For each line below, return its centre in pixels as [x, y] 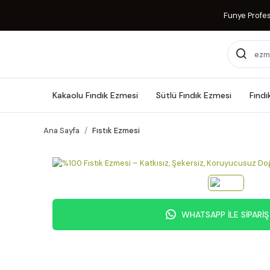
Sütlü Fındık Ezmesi [194, 95]
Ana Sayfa [61, 130]
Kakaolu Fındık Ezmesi [95, 95]
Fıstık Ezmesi [116, 130]
